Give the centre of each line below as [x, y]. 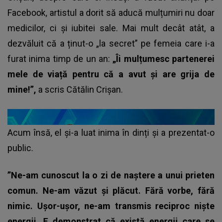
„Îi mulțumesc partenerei [164, 58]
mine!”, [23, 89]
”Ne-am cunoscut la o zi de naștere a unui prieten [111, 175]
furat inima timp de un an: [60, 58]
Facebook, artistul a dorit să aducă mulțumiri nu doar [111, 12]
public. [20, 148]
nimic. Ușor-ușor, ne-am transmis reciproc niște [111, 206]
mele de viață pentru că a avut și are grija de [111, 74]
